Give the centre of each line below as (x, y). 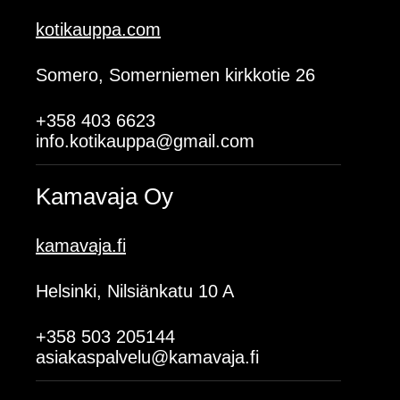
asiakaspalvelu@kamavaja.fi (147, 357)
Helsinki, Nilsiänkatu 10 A (135, 291)
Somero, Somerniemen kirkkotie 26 (175, 75)
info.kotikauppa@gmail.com (145, 141)
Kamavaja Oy (104, 196)
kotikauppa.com (98, 29)
